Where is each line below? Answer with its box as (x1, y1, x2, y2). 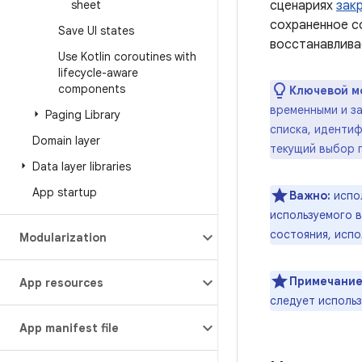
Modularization (19, 230, 107, 245)
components (58, 82, 125, 96)
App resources (19, 276, 103, 290)
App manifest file (19, 321, 119, 335)
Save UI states (58, 23, 134, 38)
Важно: (289, 188, 330, 203)
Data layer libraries (32, 159, 131, 174)
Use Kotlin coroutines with (58, 49, 196, 64)
